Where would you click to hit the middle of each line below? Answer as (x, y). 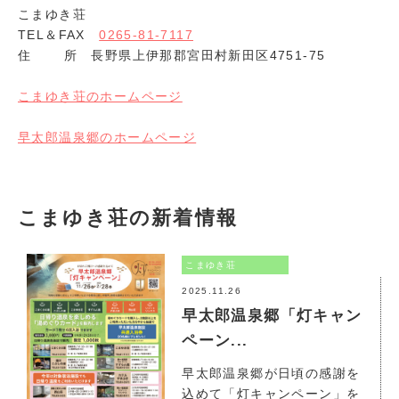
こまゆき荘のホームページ (100, 97)
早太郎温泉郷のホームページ (107, 138)
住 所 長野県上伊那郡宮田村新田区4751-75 (172, 56)
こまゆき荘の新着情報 (128, 218)
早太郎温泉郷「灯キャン (272, 316)
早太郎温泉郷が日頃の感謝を (271, 374)
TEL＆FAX (59, 35)
